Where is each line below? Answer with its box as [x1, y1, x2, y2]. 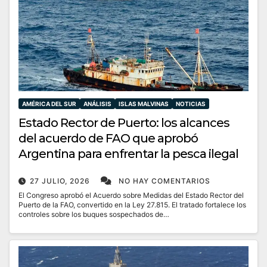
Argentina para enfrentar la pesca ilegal [18, 147, 238, 162]
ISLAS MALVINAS [119, 100, 169, 108]
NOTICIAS [176, 100, 206, 108]
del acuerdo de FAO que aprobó [18, 131, 198, 146]
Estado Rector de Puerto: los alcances [18, 116, 229, 131]
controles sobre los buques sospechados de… [18, 210, 169, 219]
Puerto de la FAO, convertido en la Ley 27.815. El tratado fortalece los [18, 200, 246, 210]
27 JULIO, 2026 [30, 176, 92, 186]
